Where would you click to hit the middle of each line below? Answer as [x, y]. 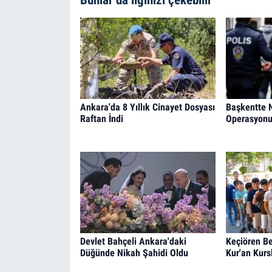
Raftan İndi [101, 119]
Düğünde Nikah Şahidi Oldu [134, 253]
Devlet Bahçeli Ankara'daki [133, 241]
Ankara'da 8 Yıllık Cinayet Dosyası [147, 107]
